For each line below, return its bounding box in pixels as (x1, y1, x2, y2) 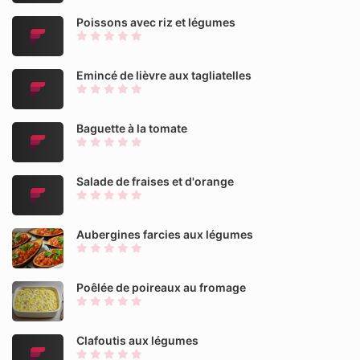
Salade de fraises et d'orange (76, 174, 234, 188)
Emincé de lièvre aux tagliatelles (76, 68, 252, 82)
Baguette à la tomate (76, 121, 187, 135)
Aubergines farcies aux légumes (76, 227, 253, 241)
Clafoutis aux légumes (76, 333, 198, 347)
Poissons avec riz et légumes (76, 15, 235, 29)
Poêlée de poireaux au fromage (76, 280, 246, 294)
